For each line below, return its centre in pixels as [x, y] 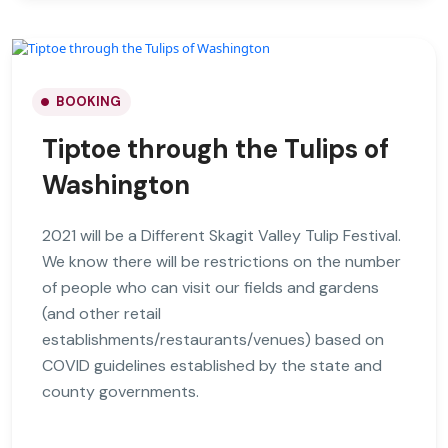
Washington [116, 185]
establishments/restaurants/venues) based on [213, 340]
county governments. [120, 392]
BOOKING [88, 102]
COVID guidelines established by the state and [212, 366]
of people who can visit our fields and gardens [210, 288]
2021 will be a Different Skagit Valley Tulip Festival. [221, 236]
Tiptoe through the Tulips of [215, 149]
